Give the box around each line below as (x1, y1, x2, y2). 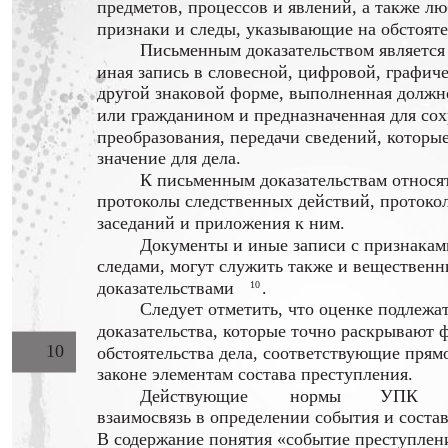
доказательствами (97, 278, 234, 299)
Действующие (140, 386, 248, 407)
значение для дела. (97, 148, 241, 169)
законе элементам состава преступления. (97, 364, 413, 385)
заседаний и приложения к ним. (97, 213, 345, 234)
